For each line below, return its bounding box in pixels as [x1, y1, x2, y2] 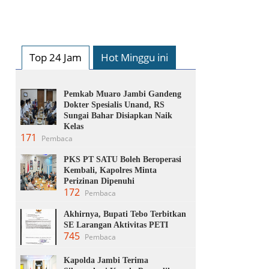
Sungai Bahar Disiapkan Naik [64, 110, 172, 120]
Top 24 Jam [29, 50, 82, 64]
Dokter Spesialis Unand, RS [64, 100, 165, 109]
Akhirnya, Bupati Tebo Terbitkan [64, 209, 186, 219]
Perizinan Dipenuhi [64, 176, 134, 186]
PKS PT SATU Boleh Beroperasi [64, 154, 181, 164]
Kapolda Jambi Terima [64, 255, 148, 265]
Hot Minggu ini [101, 50, 168, 64]
